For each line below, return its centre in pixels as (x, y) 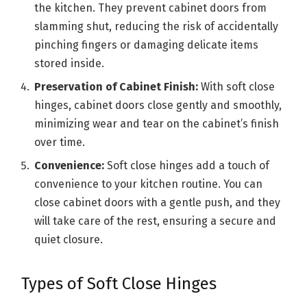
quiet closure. (69, 240)
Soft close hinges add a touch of (188, 166)
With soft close (238, 87)
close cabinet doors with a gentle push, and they (157, 203)
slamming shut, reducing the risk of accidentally (156, 27)
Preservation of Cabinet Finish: (118, 87)
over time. (60, 143)
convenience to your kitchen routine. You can (148, 184)
